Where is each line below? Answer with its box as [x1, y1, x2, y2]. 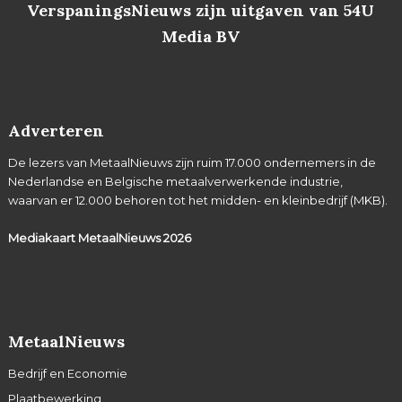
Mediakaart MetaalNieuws [7, 231, 163, 246]
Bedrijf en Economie [7, 366, 127, 381]
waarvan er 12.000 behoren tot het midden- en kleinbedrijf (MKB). [7, 193, 388, 208]
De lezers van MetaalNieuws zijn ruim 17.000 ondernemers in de [7, 155, 376, 170]
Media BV [162, 25, 240, 47]
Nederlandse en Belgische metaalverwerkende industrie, [7, 174, 343, 189]
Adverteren [7, 120, 104, 142]
